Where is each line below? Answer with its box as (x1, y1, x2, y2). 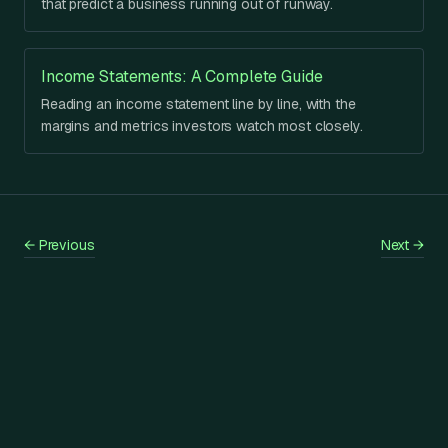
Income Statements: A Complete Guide (41, 66, 323, 87)
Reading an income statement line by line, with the (41, 95, 356, 113)
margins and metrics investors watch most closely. (41, 117, 363, 135)
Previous (34, 236, 95, 254)
